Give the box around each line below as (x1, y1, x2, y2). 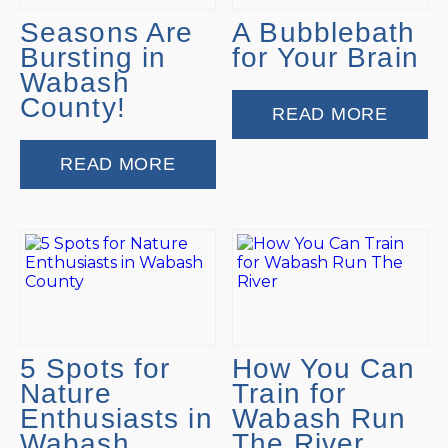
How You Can (232, 353, 416, 385)
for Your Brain (232, 41, 419, 73)
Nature (20, 378, 112, 410)
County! (20, 91, 126, 123)
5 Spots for (20, 353, 171, 385)
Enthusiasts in (20, 403, 213, 435)
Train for (232, 378, 347, 410)
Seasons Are (20, 16, 194, 48)
